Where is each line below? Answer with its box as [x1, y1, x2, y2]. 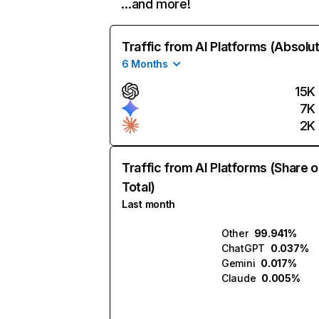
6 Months [122, 58, 168, 70]
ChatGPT [221, 242, 266, 254]
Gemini [221, 257, 256, 269]
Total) [122, 179, 155, 194]
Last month [122, 198, 176, 210]
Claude [221, 272, 256, 284]
